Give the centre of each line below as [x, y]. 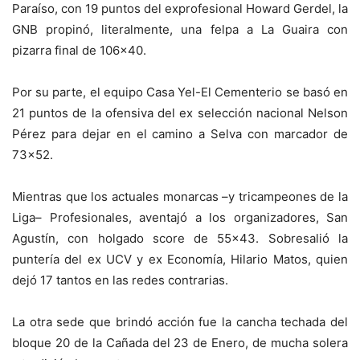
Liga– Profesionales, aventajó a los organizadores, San [180, 218]
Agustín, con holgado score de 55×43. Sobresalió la [180, 239]
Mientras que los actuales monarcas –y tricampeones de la [180, 197]
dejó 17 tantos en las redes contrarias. [120, 280]
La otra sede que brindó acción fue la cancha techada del [180, 322]
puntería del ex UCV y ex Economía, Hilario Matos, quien [180, 260]
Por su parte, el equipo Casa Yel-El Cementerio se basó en [180, 92]
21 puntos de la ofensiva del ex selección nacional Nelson [180, 113]
